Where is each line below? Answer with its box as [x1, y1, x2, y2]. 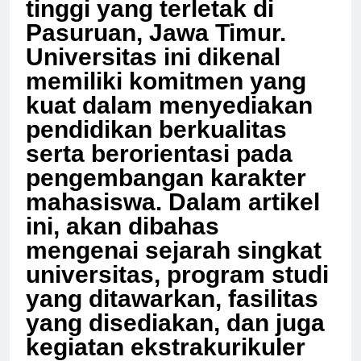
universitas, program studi [26, 275, 329, 302]
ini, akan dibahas [26, 226, 219, 254]
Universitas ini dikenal [26, 57, 280, 85]
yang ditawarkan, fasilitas [26, 299, 318, 326]
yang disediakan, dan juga [26, 323, 325, 351]
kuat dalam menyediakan [26, 106, 313, 133]
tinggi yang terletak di [26, 9, 274, 36]
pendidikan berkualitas [26, 130, 287, 157]
